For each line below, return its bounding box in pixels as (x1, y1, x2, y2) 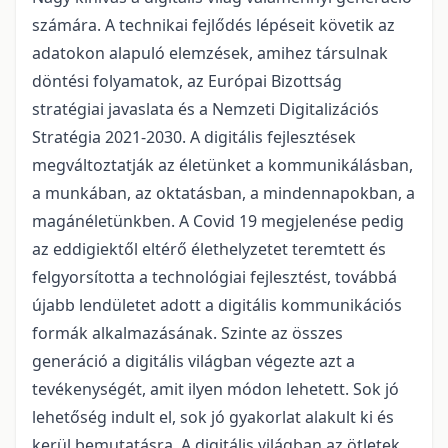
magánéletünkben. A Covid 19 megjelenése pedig (32, 210, 404, 233)
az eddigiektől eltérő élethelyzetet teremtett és (32, 238, 386, 261)
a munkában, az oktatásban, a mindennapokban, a (32, 182, 415, 205)
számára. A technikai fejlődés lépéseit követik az (32, 14, 395, 37)
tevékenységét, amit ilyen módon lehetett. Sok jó (32, 378, 399, 401)
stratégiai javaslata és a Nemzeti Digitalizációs (32, 98, 379, 121)
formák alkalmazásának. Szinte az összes (32, 322, 343, 345)
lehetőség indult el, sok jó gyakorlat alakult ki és (32, 406, 394, 429)
